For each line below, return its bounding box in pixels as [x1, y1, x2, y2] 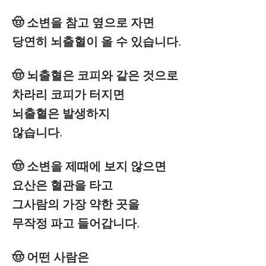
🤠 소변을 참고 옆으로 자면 [12, 15, 154, 30]
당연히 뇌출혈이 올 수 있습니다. [12, 34, 181, 49]
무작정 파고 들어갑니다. [12, 216, 140, 230]
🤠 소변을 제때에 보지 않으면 [12, 159, 166, 173]
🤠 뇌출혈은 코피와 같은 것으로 [12, 68, 178, 83]
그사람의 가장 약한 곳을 [12, 197, 140, 211]
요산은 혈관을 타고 [12, 178, 113, 192]
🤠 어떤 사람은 [12, 250, 89, 264]
